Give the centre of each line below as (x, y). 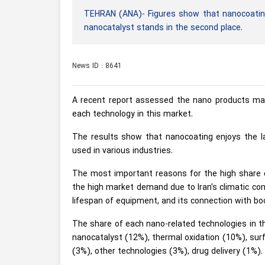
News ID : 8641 (97, 66)
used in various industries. (122, 151)
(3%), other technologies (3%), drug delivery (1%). (167, 251)
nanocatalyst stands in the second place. (163, 28)
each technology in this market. (132, 114)
